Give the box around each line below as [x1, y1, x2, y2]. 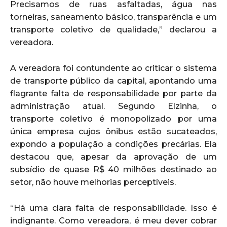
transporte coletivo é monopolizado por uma [10, 113, 217, 124]
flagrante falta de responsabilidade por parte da [10, 88, 217, 98]
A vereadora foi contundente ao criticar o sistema [10, 63, 217, 73]
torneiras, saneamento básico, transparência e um [10, 12, 217, 22]
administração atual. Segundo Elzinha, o [10, 101, 217, 111]
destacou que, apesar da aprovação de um [10, 152, 217, 162]
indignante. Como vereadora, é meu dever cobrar [10, 215, 217, 225]
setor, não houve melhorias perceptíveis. [10, 177, 176, 187]
